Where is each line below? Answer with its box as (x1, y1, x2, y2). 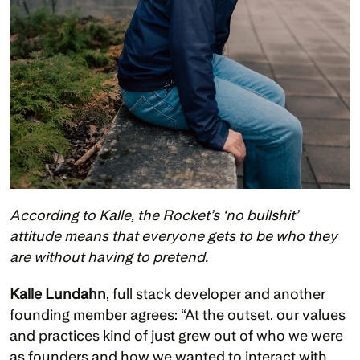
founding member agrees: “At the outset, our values (10, 305, 346, 323)
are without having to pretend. (10, 247, 208, 265)
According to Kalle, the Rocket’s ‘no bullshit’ (10, 206, 298, 223)
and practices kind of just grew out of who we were (10, 326, 343, 344)
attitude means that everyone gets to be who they (10, 227, 337, 244)
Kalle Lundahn (10, 284, 106, 302)
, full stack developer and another (106, 284, 325, 302)
